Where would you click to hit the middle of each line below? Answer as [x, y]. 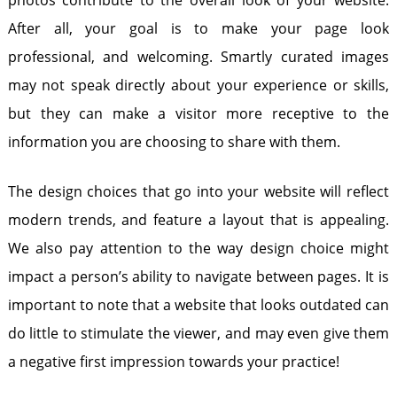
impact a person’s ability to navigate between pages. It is [198, 276]
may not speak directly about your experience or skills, [198, 85]
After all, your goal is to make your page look [198, 28]
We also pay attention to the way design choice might [198, 248]
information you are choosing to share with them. [174, 142]
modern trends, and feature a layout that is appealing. [198, 220]
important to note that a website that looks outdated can [198, 305]
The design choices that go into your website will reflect [198, 191]
